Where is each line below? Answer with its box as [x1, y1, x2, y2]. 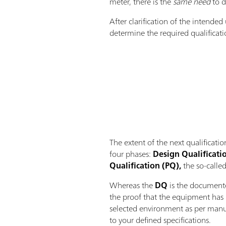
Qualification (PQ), [109, 158, 182, 173]
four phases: [109, 146, 153, 161]
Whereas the [109, 178, 155, 192]
